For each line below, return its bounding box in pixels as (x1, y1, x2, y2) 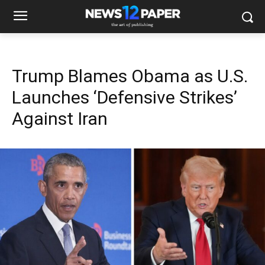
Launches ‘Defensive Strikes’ (12, 87, 237, 108)
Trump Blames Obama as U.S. (12, 66, 248, 86)
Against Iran (12, 108, 108, 129)
